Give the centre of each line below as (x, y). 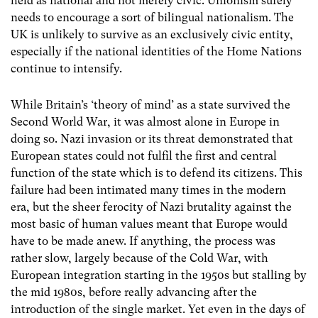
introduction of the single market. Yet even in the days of (158, 309)
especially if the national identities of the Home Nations (156, 51)
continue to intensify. (66, 68)
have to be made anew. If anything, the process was (143, 241)
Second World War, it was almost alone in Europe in (145, 122)
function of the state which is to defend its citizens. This (157, 173)
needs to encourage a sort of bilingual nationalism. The (152, 17)
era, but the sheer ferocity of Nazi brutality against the (151, 207)
